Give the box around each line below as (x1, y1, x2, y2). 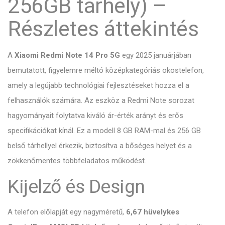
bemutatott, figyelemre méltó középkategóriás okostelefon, (8, 65, 204, 75)
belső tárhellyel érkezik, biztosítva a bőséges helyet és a (8, 141, 192, 150)
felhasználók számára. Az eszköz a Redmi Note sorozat (8, 95, 194, 105)
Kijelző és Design (8, 175, 145, 197)
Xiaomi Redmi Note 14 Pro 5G (15, 50, 120, 60)
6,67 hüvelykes (126, 207, 179, 216)
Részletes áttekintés (8, 16, 198, 41)
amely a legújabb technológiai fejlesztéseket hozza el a (8, 80, 189, 90)
